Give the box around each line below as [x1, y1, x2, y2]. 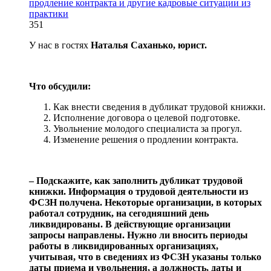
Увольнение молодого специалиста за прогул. [53, 123, 242, 134]
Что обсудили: [29, 80, 91, 91]
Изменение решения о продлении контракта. [53, 134, 238, 145]
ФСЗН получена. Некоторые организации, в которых [29, 197, 262, 207]
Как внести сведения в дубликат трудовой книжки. [53, 101, 266, 112]
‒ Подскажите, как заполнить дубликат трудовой [29, 175, 243, 186]
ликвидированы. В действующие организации [29, 218, 230, 229]
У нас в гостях [29, 39, 91, 50]
